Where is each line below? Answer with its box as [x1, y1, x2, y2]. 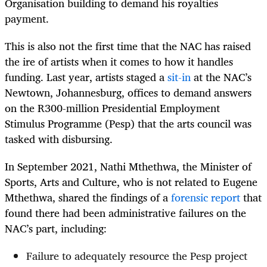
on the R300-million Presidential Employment [5, 99, 220, 117]
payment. [5, 10, 49, 28]
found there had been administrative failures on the [5, 204, 246, 222]
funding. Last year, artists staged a [5, 68, 167, 86]
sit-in [167, 68, 191, 86]
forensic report [171, 188, 240, 207]
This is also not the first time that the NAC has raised [5, 37, 251, 55]
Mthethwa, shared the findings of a [5, 188, 171, 207]
